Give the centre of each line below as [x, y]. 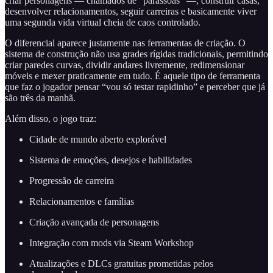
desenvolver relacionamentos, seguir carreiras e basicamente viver [131, 12]
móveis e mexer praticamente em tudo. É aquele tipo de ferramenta [133, 76]
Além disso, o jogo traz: [51, 119]
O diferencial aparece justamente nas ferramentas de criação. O [125, 43]
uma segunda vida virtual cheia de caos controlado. [103, 23]
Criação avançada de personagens [94, 222]
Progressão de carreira [72, 181]
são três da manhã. [40, 98]
